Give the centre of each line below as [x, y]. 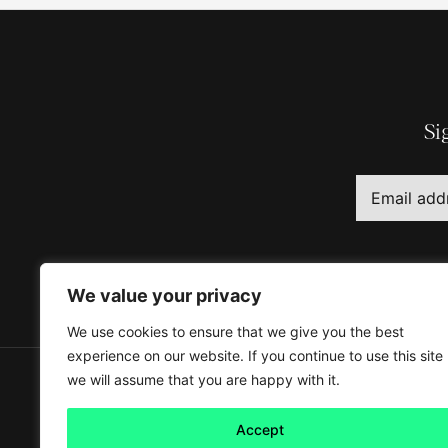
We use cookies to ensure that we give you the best [235, 331]
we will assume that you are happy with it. [203, 379]
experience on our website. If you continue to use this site [255, 355]
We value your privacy [164, 295]
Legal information [212, 432]
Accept [260, 429]
